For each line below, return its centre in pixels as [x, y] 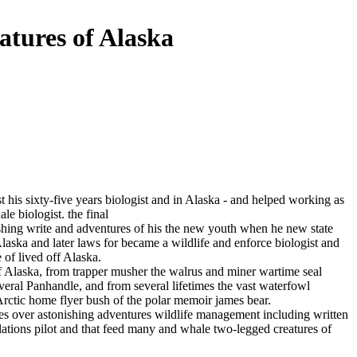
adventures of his [119, 228]
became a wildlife [165, 242]
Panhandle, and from [78, 285]
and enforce [242, 242]
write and [50, 228]
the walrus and [187, 271]
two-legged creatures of [271, 328]
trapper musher [110, 271]
